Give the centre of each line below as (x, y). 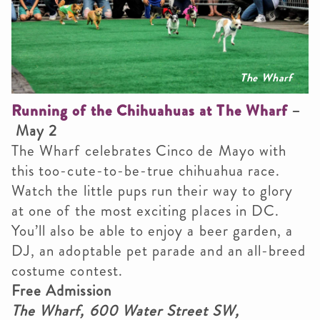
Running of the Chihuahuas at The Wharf (149, 111)
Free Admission (64, 291)
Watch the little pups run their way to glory (152, 191)
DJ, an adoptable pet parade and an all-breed (159, 251)
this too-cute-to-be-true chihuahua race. (146, 171)
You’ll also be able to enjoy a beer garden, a (152, 231)
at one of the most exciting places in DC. (146, 211)
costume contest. (67, 271)
